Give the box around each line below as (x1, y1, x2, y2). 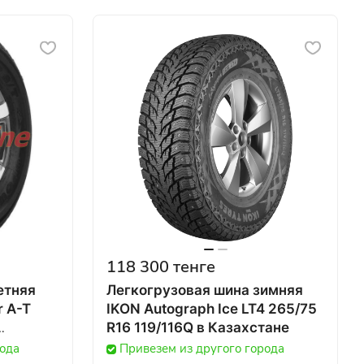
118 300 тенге (106, 256, 215, 278)
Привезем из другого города (119, 340, 284, 357)
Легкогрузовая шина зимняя (106, 282, 303, 298)
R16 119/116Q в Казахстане (197, 319, 289, 336)
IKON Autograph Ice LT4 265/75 (106, 301, 317, 317)
